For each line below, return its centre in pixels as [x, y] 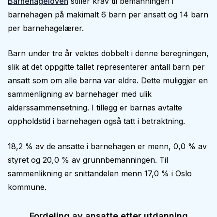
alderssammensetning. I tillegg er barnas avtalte [95, 108]
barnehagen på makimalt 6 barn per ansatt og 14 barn [108, 15]
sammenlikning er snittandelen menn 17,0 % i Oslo [100, 173]
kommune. [27, 187]
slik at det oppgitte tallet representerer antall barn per [106, 67]
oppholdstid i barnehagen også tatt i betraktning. [96, 121]
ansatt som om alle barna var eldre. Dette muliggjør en [108, 80]
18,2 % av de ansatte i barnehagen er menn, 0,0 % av [107, 146]
